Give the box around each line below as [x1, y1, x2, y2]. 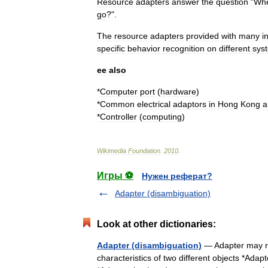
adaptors [173, 99, 206, 109]
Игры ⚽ [97, 170, 133, 181]
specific [97, 44, 125, 53]
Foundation [128, 147, 160, 154]
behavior [127, 44, 160, 53]
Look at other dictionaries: [97, 219, 216, 229]
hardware [160, 87, 196, 96]
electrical [137, 99, 170, 109]
